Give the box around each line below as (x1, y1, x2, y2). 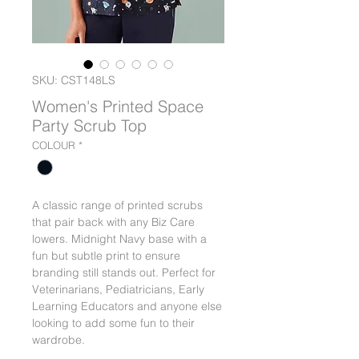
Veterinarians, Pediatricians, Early (32, 282, 204, 297)
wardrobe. (32, 333, 85, 348)
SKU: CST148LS (32, 73, 115, 87)
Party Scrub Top (32, 115, 147, 135)
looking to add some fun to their (32, 316, 195, 331)
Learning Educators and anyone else (32, 299, 222, 314)
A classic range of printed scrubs (32, 198, 203, 213)
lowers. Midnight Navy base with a (32, 232, 207, 247)
